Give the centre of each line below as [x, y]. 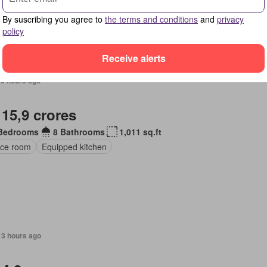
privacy [230, 19]
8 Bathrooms [79, 132]
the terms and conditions [151, 19]
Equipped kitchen [74, 146]
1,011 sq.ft [140, 132]
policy [13, 31]
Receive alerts [133, 58]
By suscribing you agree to [54, 19]
